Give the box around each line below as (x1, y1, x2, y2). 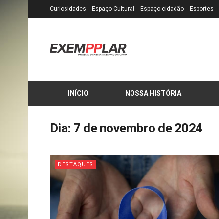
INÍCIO (68, 89, 89, 97)
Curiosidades (50, 5, 86, 12)
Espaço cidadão (140, 5, 184, 12)
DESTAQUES (58, 161, 93, 168)
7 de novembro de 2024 (73, 121, 203, 135)
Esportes (190, 5, 214, 12)
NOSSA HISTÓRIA (125, 89, 182, 97)
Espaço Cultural (92, 5, 134, 12)
